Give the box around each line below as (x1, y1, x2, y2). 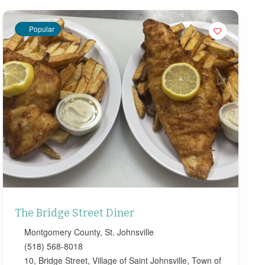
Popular (28, 24, 54, 34)
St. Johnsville (104, 226, 154, 238)
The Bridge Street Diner (14, 206, 134, 220)
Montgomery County (24, 226, 100, 238)
